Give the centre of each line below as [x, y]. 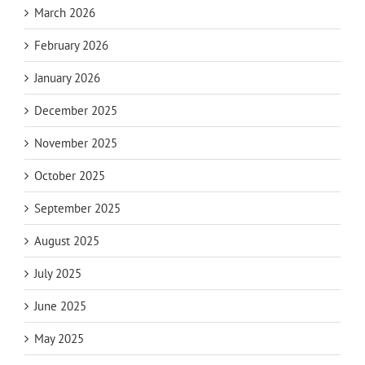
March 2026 [65, 13]
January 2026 [67, 78]
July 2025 [58, 274]
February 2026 [71, 46]
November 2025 [76, 143]
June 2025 [60, 306]
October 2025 [70, 176]
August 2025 [67, 241]
